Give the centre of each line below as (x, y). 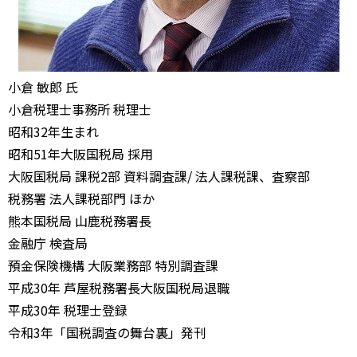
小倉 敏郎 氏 (56, 87)
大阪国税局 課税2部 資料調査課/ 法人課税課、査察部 (159, 176)
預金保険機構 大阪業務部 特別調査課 (113, 265)
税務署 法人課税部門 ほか (81, 198)
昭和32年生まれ (60, 131)
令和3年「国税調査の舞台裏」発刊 (107, 332)
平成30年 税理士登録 (68, 310)
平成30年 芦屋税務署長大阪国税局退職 (119, 288)
